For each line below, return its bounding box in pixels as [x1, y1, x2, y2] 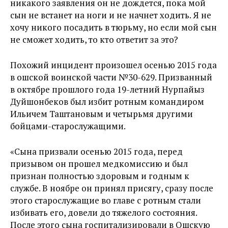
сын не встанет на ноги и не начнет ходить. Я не [10, 9, 211, 21]
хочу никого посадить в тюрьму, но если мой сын [10, 21, 217, 33]
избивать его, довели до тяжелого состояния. [10, 207, 197, 218]
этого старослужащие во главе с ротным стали [10, 194, 201, 206]
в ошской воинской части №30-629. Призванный [10, 71, 212, 83]
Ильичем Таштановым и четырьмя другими [10, 108, 193, 120]
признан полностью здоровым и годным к [10, 170, 189, 182]
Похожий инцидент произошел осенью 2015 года [10, 59, 217, 71]
